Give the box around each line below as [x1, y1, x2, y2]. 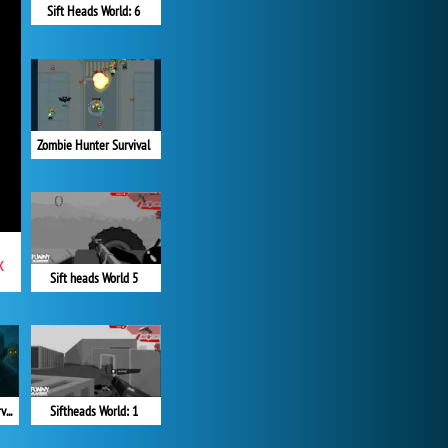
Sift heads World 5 [49, 268, 138, 287]
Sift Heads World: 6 [47, 2, 140, 21]
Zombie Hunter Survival [37, 135, 150, 154]
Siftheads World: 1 [49, 402, 138, 421]
